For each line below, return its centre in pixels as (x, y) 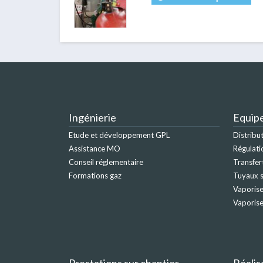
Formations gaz (95, 176)
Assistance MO (95, 149)
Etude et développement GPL (119, 135)
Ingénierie (92, 118)
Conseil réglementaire (106, 162)
